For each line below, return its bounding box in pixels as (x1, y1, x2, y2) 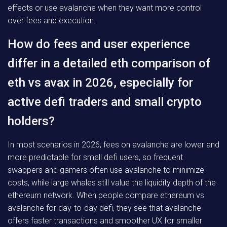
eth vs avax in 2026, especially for (8, 75, 193, 90)
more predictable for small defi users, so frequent (8, 153, 183, 162)
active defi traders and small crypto (8, 95, 202, 109)
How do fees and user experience (8, 37, 190, 51)
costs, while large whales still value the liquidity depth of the (8, 178, 216, 187)
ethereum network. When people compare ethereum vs (8, 191, 204, 200)
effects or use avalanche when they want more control (8, 3, 202, 13)
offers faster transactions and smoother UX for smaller (8, 216, 202, 225)
